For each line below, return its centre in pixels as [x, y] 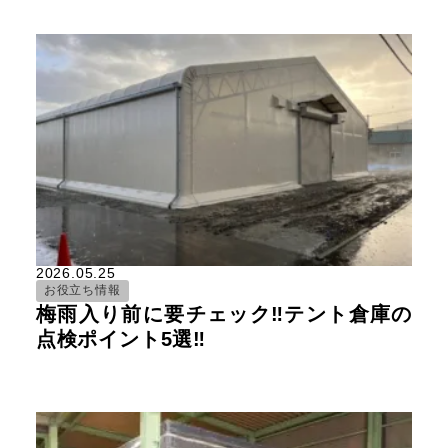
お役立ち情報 [82, 290]
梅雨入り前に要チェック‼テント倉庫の [224, 313]
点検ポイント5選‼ [121, 338]
